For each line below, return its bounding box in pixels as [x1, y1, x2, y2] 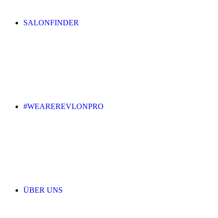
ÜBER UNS [23, 186, 63, 195]
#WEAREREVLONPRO [23, 102, 104, 111]
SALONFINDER [23, 18, 79, 27]
